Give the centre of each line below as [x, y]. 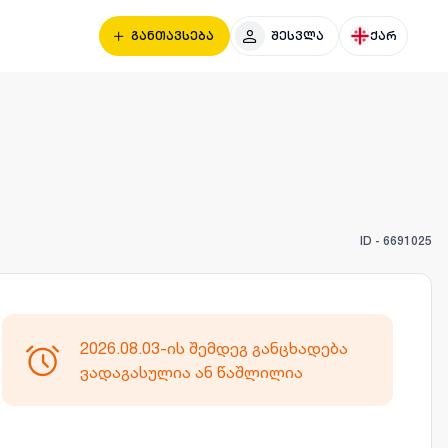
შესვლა [297, 36]
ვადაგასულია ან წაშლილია [191, 371]
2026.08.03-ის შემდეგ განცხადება [213, 347]
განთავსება [172, 36]
